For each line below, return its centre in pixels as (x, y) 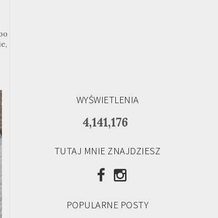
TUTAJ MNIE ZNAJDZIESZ (108, 151)
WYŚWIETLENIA (108, 100)
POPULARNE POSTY (108, 205)
